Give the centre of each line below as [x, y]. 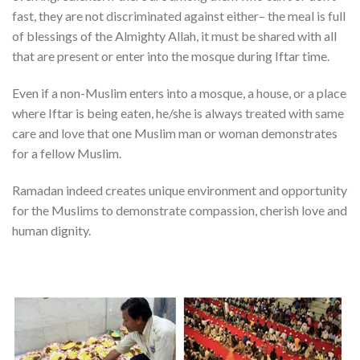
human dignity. [51, 231]
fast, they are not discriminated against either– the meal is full [179, 16]
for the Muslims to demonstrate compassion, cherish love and [180, 211]
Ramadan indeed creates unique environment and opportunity [180, 190]
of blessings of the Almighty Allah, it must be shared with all [174, 36]
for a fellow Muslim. [67, 153]
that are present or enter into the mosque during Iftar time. [171, 56]
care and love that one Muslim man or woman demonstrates [175, 133]
